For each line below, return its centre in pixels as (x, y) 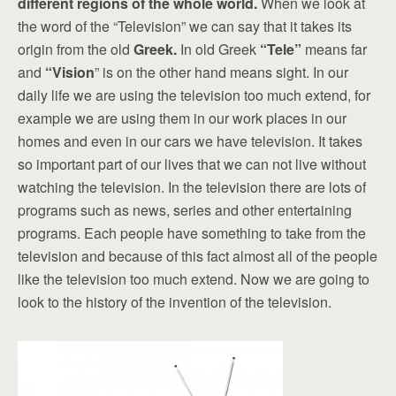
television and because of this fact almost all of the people (198, 255)
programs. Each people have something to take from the (192, 232)
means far (336, 49)
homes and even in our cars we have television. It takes (190, 141)
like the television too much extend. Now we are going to (194, 278)
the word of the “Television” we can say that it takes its (185, 26)
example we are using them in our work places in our (182, 118)
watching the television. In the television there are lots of (192, 187)
